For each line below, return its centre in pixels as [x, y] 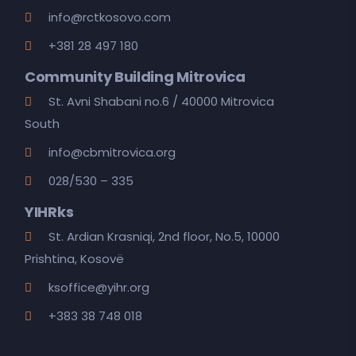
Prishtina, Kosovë [74, 259]
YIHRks [49, 212]
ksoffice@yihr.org [99, 287]
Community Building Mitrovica [135, 77]
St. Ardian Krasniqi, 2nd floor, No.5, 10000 [164, 236]
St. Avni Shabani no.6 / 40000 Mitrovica [161, 101]
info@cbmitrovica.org [112, 152]
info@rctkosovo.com [110, 17]
